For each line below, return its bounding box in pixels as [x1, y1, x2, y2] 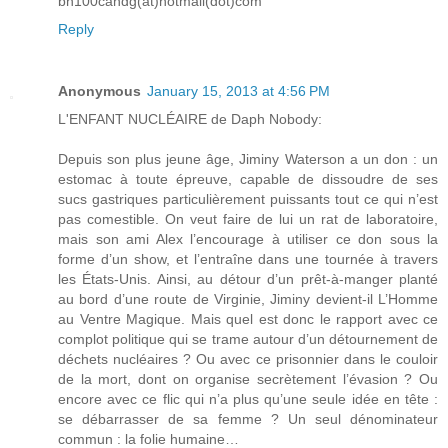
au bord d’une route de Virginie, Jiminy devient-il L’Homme [58, 291, 438, 308]
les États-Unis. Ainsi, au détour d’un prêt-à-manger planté [58, 271, 438, 288]
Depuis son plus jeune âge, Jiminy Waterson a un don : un [58, 151, 438, 168]
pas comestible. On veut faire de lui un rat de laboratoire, [58, 211, 438, 228]
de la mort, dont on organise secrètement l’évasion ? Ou [58, 371, 438, 388]
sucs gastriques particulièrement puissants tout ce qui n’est [58, 191, 438, 208]
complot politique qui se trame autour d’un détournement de [58, 331, 438, 348]
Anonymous [58, 83, 141, 100]
